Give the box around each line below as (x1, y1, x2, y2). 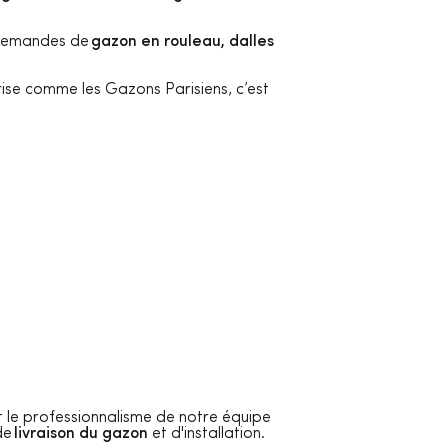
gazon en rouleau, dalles (91, 34, 274, 51)
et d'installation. (148, 426, 265, 443)
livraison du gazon (14, 426, 148, 443)
